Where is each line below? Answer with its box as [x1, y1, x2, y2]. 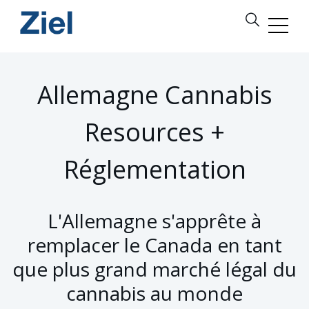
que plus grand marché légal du [12, 256, 297, 282]
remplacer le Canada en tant [27, 232, 282, 258]
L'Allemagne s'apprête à [48, 208, 261, 234]
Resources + [84, 115, 225, 149]
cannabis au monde [66, 280, 243, 306]
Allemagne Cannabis [37, 78, 272, 112]
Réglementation [63, 152, 246, 186]
